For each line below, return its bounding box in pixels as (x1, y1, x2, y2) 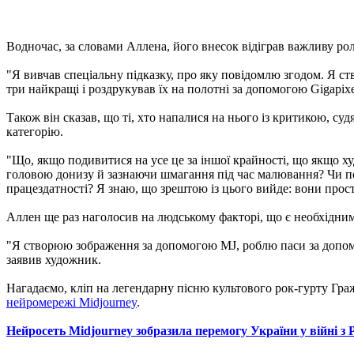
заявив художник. (6, 252, 101, 266)
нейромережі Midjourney (6, 295, 137, 309)
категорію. (6, 124, 63, 138)
